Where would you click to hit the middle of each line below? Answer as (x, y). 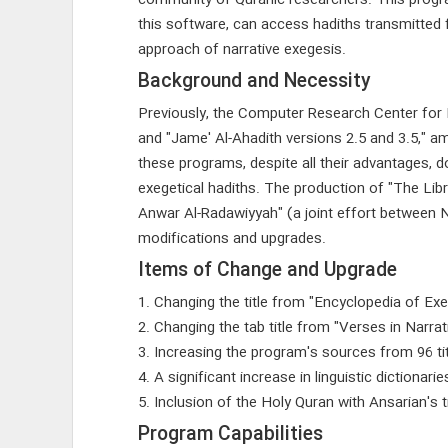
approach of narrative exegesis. (241, 50)
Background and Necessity (253, 82)
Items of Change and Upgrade (267, 271)
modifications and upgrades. (231, 239)
